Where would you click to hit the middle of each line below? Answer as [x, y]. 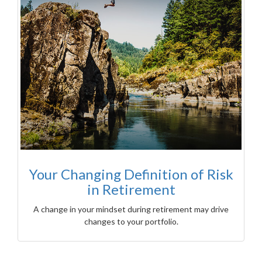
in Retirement [131, 189]
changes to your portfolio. [131, 221]
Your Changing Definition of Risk [131, 174]
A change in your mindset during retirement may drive [131, 209]
